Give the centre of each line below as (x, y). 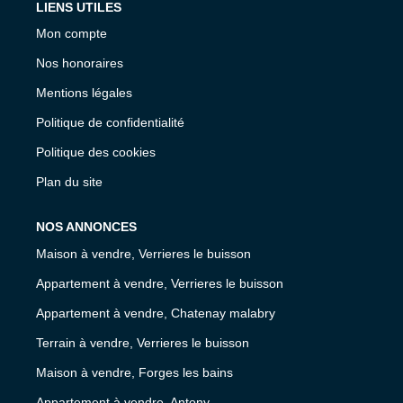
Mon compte (72, 33)
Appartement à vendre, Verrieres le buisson (160, 283)
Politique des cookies (96, 152)
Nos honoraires (80, 63)
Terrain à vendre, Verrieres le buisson (143, 342)
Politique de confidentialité (110, 122)
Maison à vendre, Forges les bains (134, 372)
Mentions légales (84, 93)
